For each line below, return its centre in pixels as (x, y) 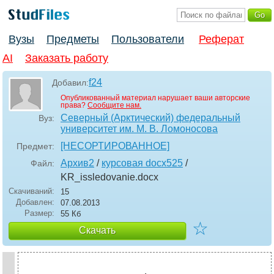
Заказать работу (67, 58)
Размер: (39, 213)
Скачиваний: (31, 191)
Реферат (221, 39)
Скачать (97, 231)
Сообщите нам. (114, 106)
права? (74, 106)
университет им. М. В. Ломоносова (139, 129)
